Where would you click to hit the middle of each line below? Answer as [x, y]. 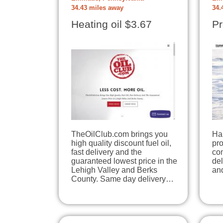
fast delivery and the [107, 152]
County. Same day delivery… [122, 179]
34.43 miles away [97, 8]
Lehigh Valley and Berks [114, 170]
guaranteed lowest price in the [124, 161]
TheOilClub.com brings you [119, 134]
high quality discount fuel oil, [121, 143]
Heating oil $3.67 [111, 25]
